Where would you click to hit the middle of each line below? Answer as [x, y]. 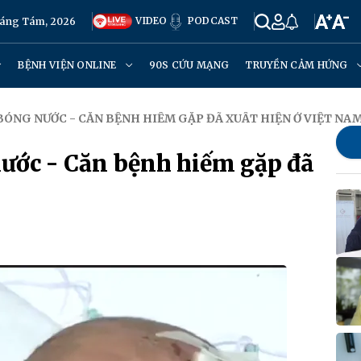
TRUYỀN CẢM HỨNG [298, 65]
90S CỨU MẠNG [189, 65]
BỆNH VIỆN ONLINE [68, 65]
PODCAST [211, 20]
